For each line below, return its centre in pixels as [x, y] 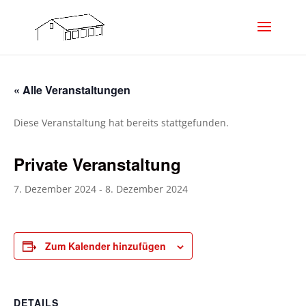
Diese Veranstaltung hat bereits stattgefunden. [121, 123]
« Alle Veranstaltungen [72, 90]
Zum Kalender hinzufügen [106, 246]
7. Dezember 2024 [55, 189]
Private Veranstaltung [97, 164]
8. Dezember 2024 [147, 189]
